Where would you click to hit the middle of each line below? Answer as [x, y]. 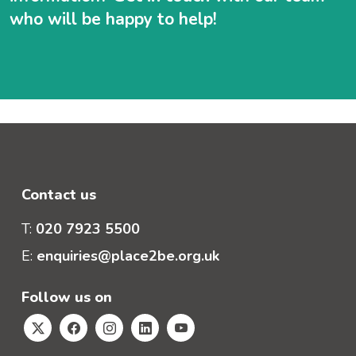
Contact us [59, 194]
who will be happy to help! [113, 19]
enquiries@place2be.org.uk [128, 255]
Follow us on [67, 297]
